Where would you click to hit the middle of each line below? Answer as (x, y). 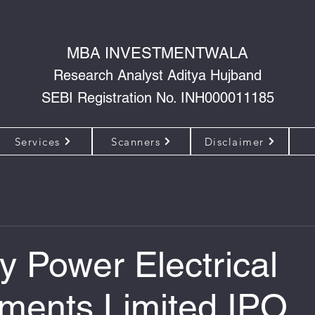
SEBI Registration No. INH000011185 (157, 98)
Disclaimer (234, 141)
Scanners (136, 141)
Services (37, 141)
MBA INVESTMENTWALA (157, 53)
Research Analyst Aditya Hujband (157, 75)
